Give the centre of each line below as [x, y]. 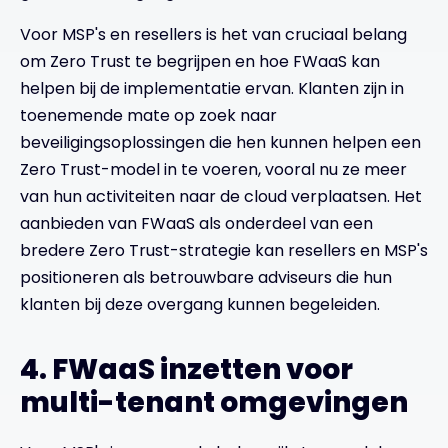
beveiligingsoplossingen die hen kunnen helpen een [220, 142]
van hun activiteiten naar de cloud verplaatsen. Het [221, 196]
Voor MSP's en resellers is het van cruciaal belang [213, 34]
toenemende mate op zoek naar [148, 115]
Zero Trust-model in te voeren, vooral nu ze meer [213, 169]
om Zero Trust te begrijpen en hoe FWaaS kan [200, 61]
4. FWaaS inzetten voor [186, 369]
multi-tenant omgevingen [214, 402]
